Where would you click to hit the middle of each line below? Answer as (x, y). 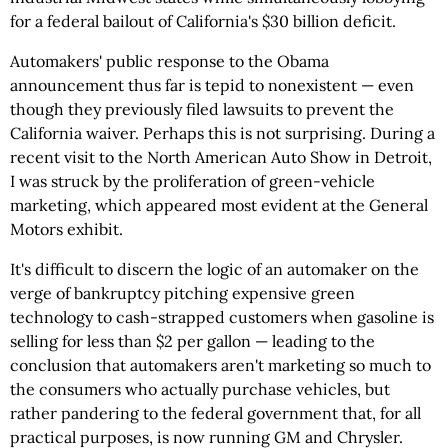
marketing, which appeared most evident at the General (219, 205)
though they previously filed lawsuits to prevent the (202, 109)
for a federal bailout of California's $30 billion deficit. (203, 21)
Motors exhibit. (66, 229)
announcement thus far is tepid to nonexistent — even (212, 85)
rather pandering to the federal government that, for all (215, 413)
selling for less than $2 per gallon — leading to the (192, 341)
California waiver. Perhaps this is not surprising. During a (222, 133)
